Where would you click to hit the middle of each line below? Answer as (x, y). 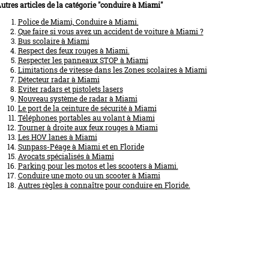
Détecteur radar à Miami (59, 79)
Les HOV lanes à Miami (57, 137)
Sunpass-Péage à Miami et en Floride (81, 147)
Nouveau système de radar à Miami (77, 98)
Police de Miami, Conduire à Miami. (78, 22)
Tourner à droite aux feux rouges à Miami (88, 127)
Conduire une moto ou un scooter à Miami (89, 175)
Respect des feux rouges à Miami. (74, 50)
